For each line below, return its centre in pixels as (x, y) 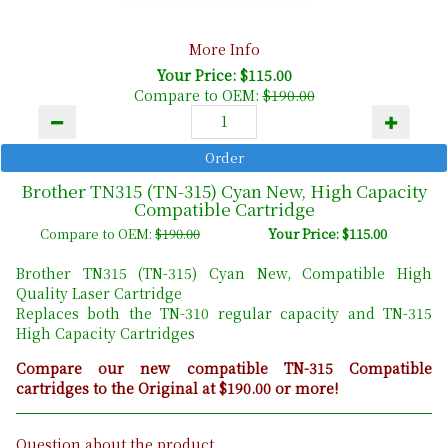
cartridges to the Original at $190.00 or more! (177, 387)
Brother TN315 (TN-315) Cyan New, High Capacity (224, 190)
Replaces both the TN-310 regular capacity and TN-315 (224, 312)
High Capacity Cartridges (105, 332)
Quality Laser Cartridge (99, 292)
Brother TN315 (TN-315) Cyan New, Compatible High (224, 272)
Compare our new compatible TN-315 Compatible (224, 367)
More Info (224, 48)
